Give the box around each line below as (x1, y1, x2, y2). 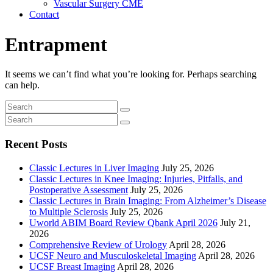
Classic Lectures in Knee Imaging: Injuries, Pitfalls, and (29, 173, 243, 184)
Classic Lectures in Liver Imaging (29, 162, 159, 173)
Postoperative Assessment (29, 184, 128, 195)
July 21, (220, 217, 250, 228)
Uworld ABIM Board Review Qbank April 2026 (29, 217, 218, 228)
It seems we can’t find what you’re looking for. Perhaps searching (5, 69, 257, 80)
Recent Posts (5, 138, 67, 151)
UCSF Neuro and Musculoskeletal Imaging (29, 250, 196, 261)
